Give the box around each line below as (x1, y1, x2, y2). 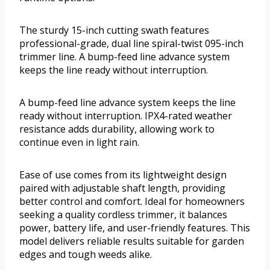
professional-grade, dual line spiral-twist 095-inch (19, 37, 243, 51)
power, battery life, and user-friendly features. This (19, 221, 250, 235)
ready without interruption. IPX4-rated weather (19, 109, 232, 123)
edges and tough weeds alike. (19, 248, 152, 262)
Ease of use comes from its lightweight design (19, 168, 227, 182)
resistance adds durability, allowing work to (19, 122, 215, 136)
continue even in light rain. (19, 136, 139, 149)
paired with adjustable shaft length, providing (19, 181, 225, 195)
